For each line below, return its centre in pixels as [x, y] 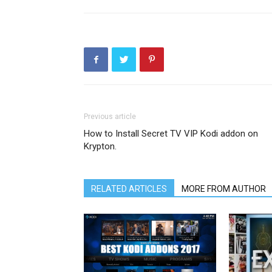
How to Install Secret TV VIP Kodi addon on [171, 134]
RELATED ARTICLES [129, 189]
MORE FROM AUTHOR [224, 189]
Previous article [110, 117]
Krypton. [100, 147]
